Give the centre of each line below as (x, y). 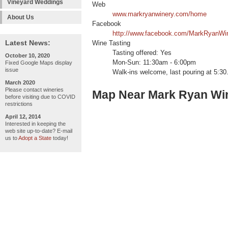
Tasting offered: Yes (142, 53)
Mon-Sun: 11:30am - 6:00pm (154, 63)
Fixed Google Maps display (39, 63)
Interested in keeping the (35, 124)
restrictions (19, 104)
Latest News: (28, 43)
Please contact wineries (34, 90)
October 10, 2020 (27, 55)
